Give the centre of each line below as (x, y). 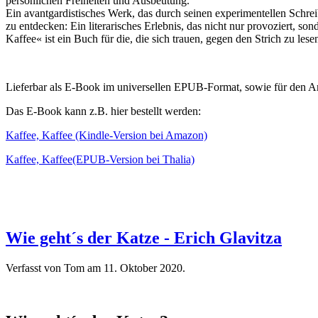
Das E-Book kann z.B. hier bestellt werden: (103, 111)
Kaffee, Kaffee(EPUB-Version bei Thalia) (100, 159)
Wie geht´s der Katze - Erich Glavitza (144, 237)
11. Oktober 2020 (143, 268)
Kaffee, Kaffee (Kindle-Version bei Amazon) (106, 135)
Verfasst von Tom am (55, 268)
